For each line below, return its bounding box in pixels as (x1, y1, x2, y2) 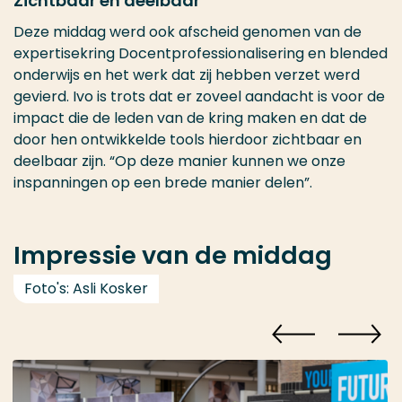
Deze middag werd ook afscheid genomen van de (13, 22, 362, 42)
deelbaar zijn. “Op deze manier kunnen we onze (13, 151, 345, 171)
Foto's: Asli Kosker (24, 278, 148, 299)
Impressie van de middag (13, 239, 332, 272)
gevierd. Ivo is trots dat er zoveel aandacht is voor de (13, 86, 385, 107)
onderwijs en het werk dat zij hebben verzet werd (13, 65, 360, 85)
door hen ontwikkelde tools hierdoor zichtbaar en (13, 129, 362, 150)
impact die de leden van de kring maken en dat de (13, 108, 367, 128)
